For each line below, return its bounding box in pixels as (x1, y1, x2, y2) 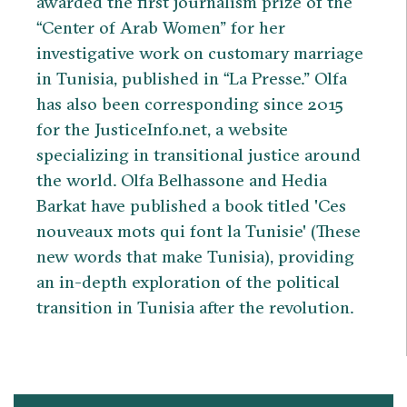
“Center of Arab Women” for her (36, 16, 285, 39)
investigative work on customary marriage (36, 42, 363, 65)
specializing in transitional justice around (36, 144, 361, 166)
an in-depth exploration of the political (36, 271, 340, 293)
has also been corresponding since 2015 (36, 93, 342, 115)
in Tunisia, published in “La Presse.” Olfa (36, 67, 347, 90)
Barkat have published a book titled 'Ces (36, 194, 346, 217)
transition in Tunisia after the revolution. (36, 296, 353, 319)
